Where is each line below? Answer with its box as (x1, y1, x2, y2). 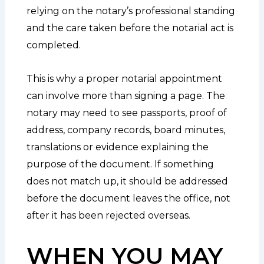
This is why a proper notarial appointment (26, 72, 222, 84)
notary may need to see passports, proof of (26, 107, 227, 118)
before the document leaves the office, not (26, 192, 230, 204)
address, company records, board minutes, (26, 124, 225, 136)
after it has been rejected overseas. (26, 209, 190, 221)
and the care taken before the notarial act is (26, 22, 233, 34)
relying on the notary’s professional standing (26, 5, 235, 16)
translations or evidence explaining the (26, 141, 209, 153)
